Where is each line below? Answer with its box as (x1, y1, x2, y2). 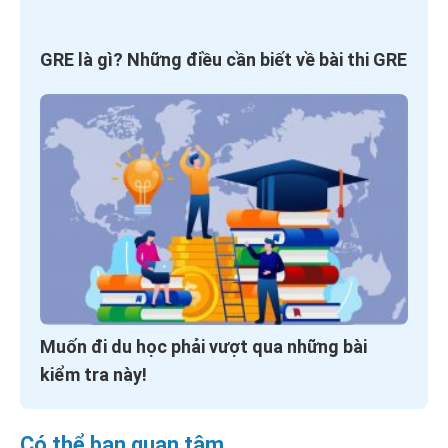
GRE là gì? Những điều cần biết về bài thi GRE (40, 49, 407, 71)
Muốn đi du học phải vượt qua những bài (40, 336, 367, 358)
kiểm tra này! (40, 364, 147, 386)
